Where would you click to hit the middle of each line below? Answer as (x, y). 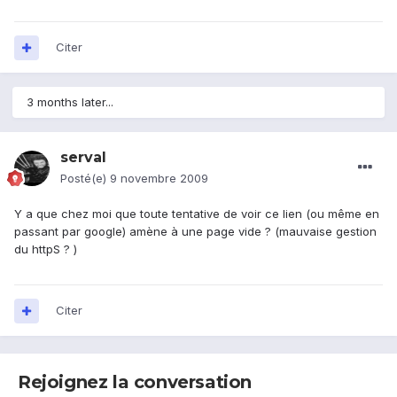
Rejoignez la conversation (135, 382)
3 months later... (70, 102)
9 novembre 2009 (159, 179)
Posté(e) (85, 179)
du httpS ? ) (46, 249)
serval (83, 158)
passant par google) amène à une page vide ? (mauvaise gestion (195, 232)
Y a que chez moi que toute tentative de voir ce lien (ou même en (197, 214)
